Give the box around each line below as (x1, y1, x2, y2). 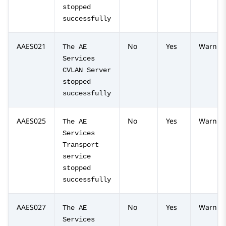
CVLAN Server (63, 66, 111, 75)
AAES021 (17, 41, 46, 51)
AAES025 (17, 116, 46, 126)
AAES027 (17, 202, 46, 212)
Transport (63, 141, 99, 149)
